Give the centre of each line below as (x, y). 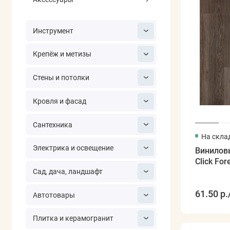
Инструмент (53, 31)
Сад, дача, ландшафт (68, 171)
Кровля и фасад (59, 101)
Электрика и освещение (73, 148)
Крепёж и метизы (62, 54)
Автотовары (54, 195)
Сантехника (52, 124)
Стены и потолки (61, 78)
